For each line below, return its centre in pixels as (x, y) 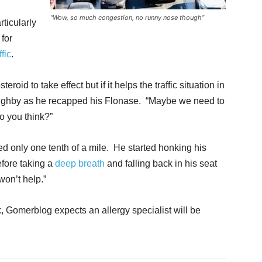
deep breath (80, 163)
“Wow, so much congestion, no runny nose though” (127, 18)
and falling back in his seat (161, 163)
